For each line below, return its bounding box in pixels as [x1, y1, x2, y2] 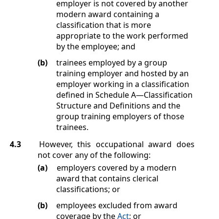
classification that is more [56, 20, 151, 31]
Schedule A [95, 89, 136, 100]
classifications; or [56, 184, 120, 195]
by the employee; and [56, 41, 135, 52]
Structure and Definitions [56, 100, 150, 111]
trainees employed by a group [56, 57, 167, 68]
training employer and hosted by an [56, 67, 189, 79]
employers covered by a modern [56, 162, 176, 174]
